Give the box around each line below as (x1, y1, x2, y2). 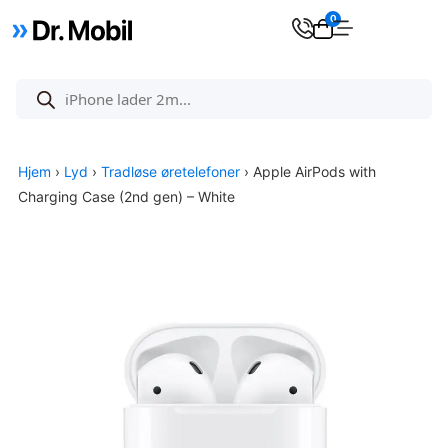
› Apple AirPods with (240, 163, 376, 180)
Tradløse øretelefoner (101, 163, 240, 180)
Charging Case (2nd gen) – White (18, 188, 235, 205)
